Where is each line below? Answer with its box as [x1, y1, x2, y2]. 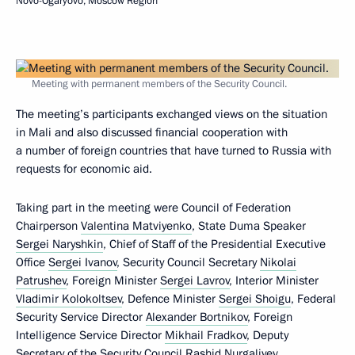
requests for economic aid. [16, 161, 152, 177]
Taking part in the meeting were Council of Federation [16, 200, 291, 216]
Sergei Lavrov [160, 273, 230, 288]
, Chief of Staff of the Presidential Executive [103, 236, 326, 252]
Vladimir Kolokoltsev [16, 291, 122, 307]
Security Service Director [16, 309, 146, 325]
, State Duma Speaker [192, 218, 306, 234]
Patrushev [16, 273, 67, 288]
